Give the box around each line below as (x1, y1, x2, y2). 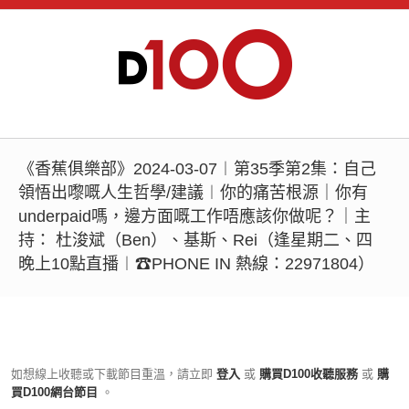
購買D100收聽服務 (256, 367, 362, 381)
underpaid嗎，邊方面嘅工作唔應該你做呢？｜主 (18, 207, 371, 225)
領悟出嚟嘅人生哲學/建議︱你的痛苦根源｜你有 (18, 184, 368, 202)
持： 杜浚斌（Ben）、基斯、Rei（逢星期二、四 (18, 231, 372, 249)
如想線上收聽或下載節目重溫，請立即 (11, 367, 213, 381)
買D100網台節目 (11, 385, 101, 399)
